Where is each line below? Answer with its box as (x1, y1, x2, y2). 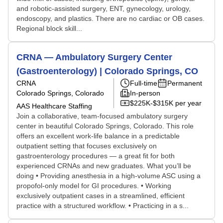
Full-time (130, 79, 157, 87)
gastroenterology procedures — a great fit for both (16, 152, 175, 160)
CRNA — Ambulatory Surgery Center (16, 52, 172, 62)
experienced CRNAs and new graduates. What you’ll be (16, 162, 191, 170)
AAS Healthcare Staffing (16, 102, 92, 110)
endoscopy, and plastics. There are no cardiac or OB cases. (16, 14, 205, 22)
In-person (130, 89, 160, 97)
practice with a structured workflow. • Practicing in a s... (16, 202, 189, 210)
